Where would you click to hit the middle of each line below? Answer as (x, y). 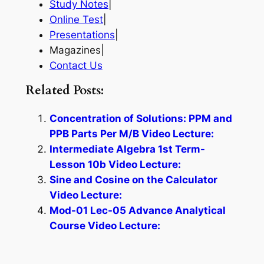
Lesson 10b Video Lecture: (115, 164)
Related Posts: (65, 91)
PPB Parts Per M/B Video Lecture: (131, 133)
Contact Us (76, 66)
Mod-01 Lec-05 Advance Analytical (137, 210)
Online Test (76, 20)
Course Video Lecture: (105, 225)
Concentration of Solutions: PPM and (141, 118)
